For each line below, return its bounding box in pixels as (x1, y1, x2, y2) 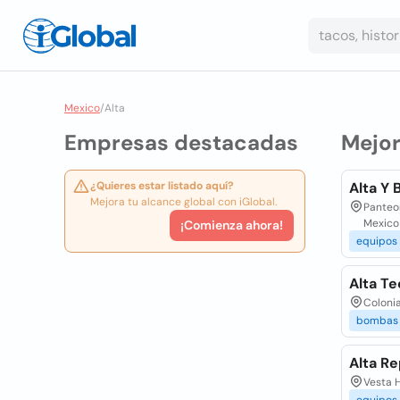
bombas (355, 313, 398, 328)
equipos (355, 234, 397, 248)
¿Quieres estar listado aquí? (90, 179, 234, 193)
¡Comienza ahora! (179, 217, 283, 233)
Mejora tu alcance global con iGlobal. (90, 195, 277, 209)
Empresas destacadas (64, 129, 298, 156)
